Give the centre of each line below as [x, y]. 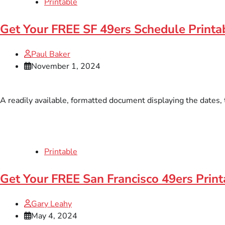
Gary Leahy [51, 204]
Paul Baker [51, 54]
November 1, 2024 [66, 66]
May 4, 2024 [54, 216]
